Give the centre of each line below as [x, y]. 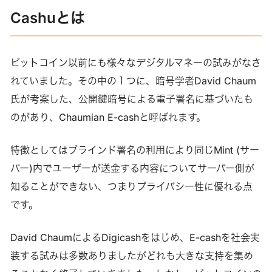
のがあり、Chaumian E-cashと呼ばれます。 [108, 117]
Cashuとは [47, 18]
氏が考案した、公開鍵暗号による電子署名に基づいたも [131, 99]
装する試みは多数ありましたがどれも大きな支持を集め [131, 256]
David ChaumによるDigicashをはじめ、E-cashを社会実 [135, 238]
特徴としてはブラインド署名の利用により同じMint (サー [134, 150]
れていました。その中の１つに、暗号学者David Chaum [133, 81]
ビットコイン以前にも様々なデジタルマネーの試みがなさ [135, 63]
